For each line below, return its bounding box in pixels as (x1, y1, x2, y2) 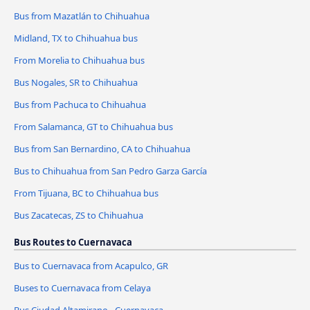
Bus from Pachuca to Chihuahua (14, 98, 146, 111)
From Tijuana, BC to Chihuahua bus (14, 186, 158, 199)
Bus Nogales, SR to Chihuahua (14, 76, 138, 89)
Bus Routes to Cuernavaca (14, 235, 132, 248)
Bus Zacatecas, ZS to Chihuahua (14, 208, 143, 221)
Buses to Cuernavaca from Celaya (14, 281, 151, 294)
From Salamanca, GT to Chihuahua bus (14, 120, 173, 134)
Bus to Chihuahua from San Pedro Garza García (14, 165, 207, 178)
